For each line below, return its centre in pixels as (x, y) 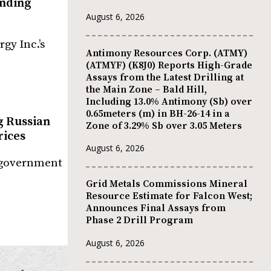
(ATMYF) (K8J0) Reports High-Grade (169, 65)
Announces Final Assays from (156, 208)
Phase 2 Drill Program (139, 220)
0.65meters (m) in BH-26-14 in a (158, 113)
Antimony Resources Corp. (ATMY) (167, 53)
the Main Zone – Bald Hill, (146, 89)
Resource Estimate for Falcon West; (169, 196)
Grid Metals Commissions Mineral (167, 184)
